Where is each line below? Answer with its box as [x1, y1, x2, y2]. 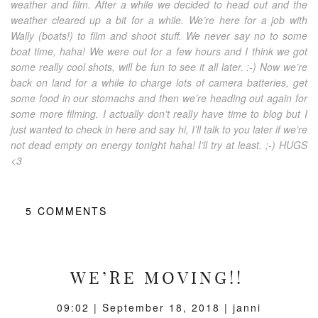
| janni [220, 300, 261, 314]
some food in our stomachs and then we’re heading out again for [11, 90, 307, 105]
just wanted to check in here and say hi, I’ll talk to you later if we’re [11, 121, 307, 136]
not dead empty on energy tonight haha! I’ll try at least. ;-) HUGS [11, 137, 307, 152]
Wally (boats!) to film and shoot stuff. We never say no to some [11, 28, 307, 43]
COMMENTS [38, 203, 107, 218]
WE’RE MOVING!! [70, 266, 243, 288]
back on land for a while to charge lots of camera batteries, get [11, 75, 307, 89]
